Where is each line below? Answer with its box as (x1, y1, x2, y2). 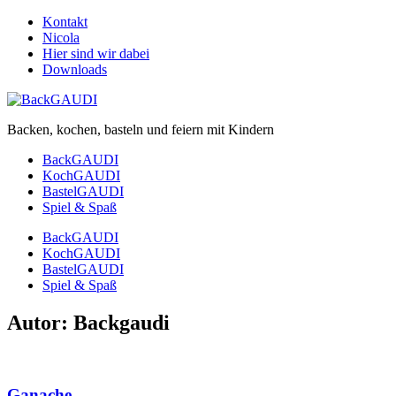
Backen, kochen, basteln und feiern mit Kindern (7, 122, 274, 137)
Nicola (42, 30, 80, 45)
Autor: (7, 310, 73, 334)
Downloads (42, 62, 107, 77)
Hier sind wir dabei (42, 46, 149, 61)
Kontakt (42, 14, 88, 29)
